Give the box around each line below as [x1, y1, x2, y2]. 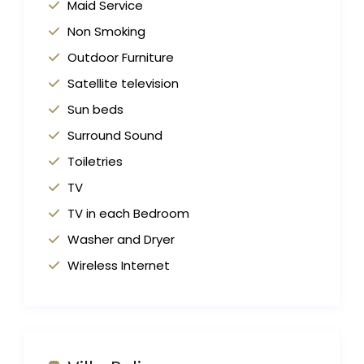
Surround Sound [67, 127, 163, 145]
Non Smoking [67, 23, 146, 41]
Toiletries [67, 153, 123, 171]
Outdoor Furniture [67, 49, 175, 67]
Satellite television [67, 75, 180, 93]
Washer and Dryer [67, 231, 175, 249]
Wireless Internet [67, 257, 171, 275]
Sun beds [67, 101, 124, 119]
